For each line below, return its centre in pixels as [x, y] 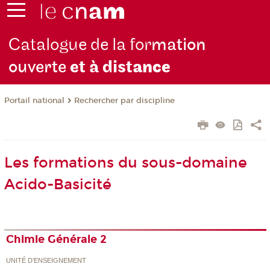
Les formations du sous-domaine [125, 163]
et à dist [102, 67]
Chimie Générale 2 [57, 240]
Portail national [34, 101]
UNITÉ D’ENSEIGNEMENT [46, 260]
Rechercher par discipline [124, 101]
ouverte [39, 67]
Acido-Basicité [58, 185]
